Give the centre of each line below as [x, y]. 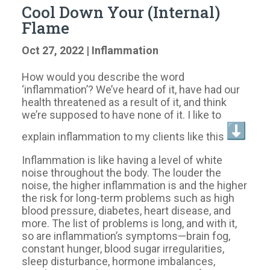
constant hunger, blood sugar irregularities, [123, 248]
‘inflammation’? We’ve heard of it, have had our [131, 89]
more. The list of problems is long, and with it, [129, 223]
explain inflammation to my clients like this [124, 136]
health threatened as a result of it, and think [124, 102]
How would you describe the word [103, 77]
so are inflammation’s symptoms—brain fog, [126, 236]
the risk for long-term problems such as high [128, 198]
